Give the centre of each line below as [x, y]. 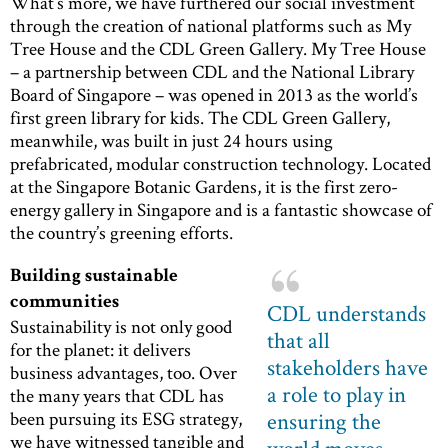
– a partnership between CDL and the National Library [212, 72]
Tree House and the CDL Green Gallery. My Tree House [218, 49]
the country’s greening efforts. [121, 233]
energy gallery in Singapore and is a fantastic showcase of [221, 210]
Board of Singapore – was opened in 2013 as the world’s [214, 95]
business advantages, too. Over [123, 373]
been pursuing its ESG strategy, [126, 419]
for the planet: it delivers [100, 350]
